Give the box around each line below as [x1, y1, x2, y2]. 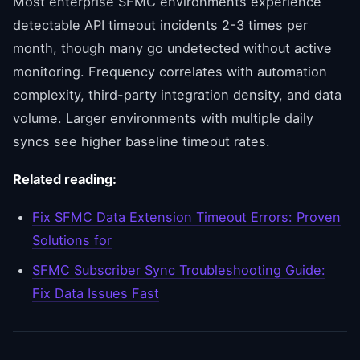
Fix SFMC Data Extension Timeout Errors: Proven [32, 208, 341, 225]
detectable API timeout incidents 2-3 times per [13, 16, 308, 33]
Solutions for [32, 231, 112, 248]
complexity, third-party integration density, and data [13, 86, 342, 103]
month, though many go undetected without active [13, 39, 332, 56]
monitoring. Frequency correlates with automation [13, 63, 327, 80]
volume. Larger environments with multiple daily [13, 109, 313, 126]
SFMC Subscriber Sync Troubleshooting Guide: [32, 261, 325, 278]
